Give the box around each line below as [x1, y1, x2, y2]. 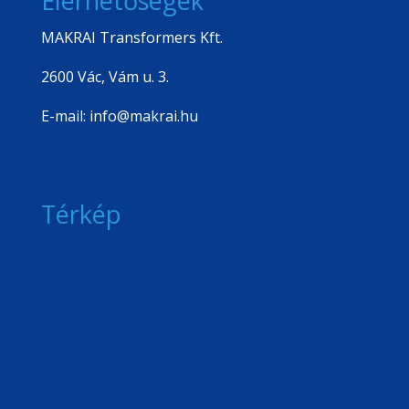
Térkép [40, 196, 121, 231]
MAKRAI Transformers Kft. [40, 27, 223, 48]
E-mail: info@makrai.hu [40, 106, 198, 127]
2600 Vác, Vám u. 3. [40, 67, 169, 88]
